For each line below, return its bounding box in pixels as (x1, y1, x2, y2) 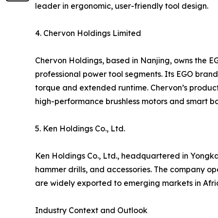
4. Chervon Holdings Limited (35, 28, 141, 38)
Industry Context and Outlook (35, 205, 147, 215)
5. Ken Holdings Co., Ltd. (35, 123, 125, 133)
